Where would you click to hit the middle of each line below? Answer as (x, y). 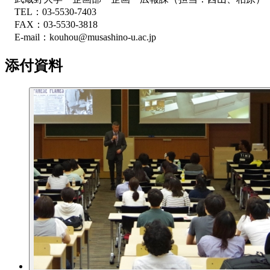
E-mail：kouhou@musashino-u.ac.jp (80, 37)
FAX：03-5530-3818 (51, 24)
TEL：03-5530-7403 (51, 11)
